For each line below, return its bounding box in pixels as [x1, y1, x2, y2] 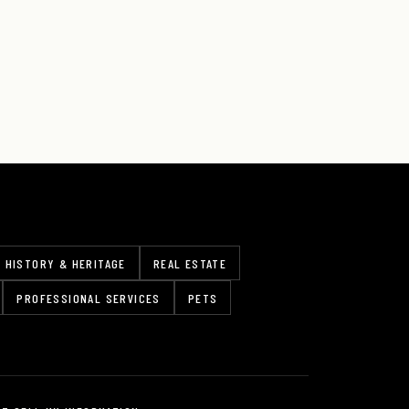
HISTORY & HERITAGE [5, 256, 126, 271]
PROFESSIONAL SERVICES [16, 290, 161, 306]
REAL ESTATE [152, 256, 227, 271]
